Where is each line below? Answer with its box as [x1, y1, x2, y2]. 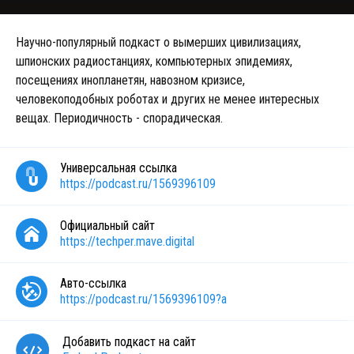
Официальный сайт [60, 218, 155, 233]
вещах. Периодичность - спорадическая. [16, 111, 223, 126]
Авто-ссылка [60, 276, 126, 291]
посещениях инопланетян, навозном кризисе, [16, 73, 245, 88]
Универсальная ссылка [60, 160, 177, 175]
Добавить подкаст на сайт [62, 334, 196, 349]
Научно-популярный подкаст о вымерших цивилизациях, [16, 35, 301, 50]
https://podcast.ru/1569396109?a [60, 292, 227, 307]
